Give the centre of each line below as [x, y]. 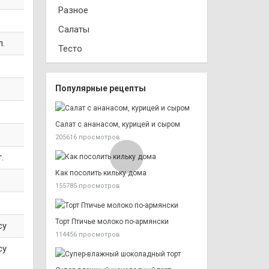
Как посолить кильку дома [101, 173]
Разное [73, 10]
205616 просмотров [88, 137]
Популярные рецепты [101, 88]
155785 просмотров [88, 186]
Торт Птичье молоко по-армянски [112, 222]
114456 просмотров [88, 234]
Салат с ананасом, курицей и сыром [118, 124]
